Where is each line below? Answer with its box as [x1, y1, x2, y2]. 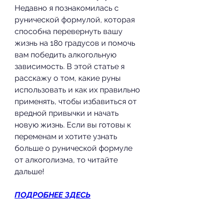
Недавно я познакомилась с [15, 3, 119, 13]
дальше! [15, 166, 44, 176]
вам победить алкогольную [15, 50, 116, 59]
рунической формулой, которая [15, 15, 135, 24]
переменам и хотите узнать [15, 131, 117, 141]
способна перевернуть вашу [15, 26, 123, 36]
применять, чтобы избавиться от [15, 96, 137, 106]
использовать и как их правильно [15, 85, 140, 94]
